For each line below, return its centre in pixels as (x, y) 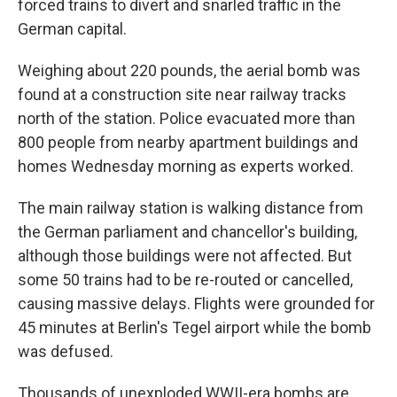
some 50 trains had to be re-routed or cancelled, (185, 280)
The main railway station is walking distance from (191, 208)
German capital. (72, 29)
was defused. (66, 351)
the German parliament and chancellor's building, (187, 232)
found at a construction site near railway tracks (182, 94)
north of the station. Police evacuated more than (187, 118)
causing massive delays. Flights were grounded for (196, 304)
